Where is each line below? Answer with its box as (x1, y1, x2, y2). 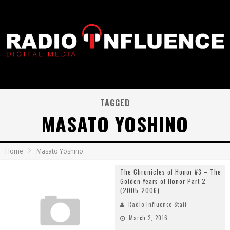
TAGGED (100, 97, 130, 109)
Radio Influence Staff (128, 200, 187, 208)
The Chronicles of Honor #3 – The (120, 167, 221, 176)
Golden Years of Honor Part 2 (120, 177, 206, 185)
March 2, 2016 (129, 214, 168, 222)
